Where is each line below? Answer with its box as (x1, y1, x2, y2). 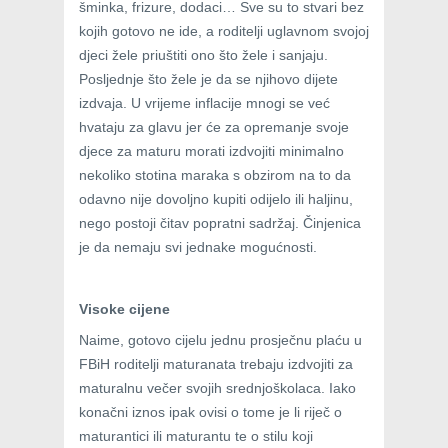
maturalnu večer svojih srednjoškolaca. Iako (79, 380, 356, 397)
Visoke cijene (79, 301, 170, 318)
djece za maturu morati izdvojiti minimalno (79, 143, 344, 160)
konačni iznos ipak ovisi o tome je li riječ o (79, 404, 342, 421)
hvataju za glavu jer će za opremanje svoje (79, 119, 349, 136)
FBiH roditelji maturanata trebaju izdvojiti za (79, 356, 353, 373)
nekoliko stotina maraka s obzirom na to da (79, 167, 351, 184)
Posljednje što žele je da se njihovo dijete (79, 71, 338, 88)
